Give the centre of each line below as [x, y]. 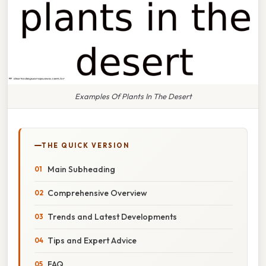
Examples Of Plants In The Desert [133, 96]
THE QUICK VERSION [85, 145]
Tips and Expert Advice [92, 240]
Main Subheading [81, 169]
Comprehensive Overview [97, 193]
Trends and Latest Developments [112, 216]
